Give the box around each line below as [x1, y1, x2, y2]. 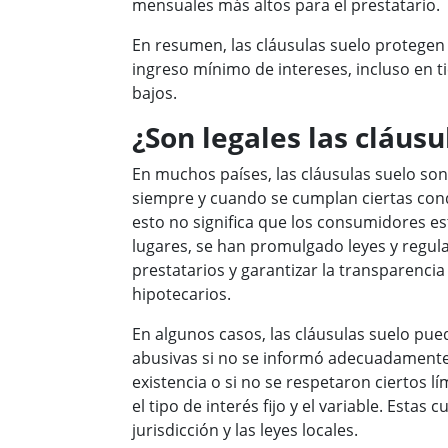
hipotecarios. [132, 283, 231, 305]
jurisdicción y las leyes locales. [132, 419, 358, 441]
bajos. [132, 82, 177, 104]
